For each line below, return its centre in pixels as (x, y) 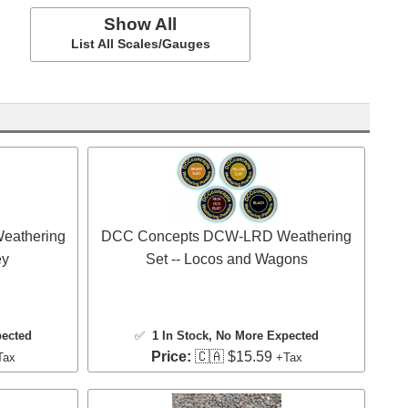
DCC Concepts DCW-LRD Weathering (226, 236)
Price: (171, 356)
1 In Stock (180, 335)
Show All (140, 24)
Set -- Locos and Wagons (226, 259)
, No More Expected (263, 335)
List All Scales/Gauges (140, 43)
